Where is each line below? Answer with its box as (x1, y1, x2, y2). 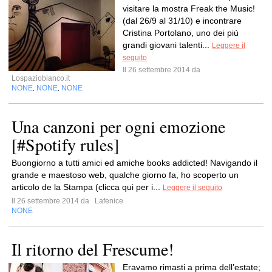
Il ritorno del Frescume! (12, 237, 174, 260)
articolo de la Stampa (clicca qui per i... (12, 182, 163, 192)
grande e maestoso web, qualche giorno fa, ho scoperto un (12, 170, 239, 180)
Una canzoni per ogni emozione (12, 115, 225, 138)
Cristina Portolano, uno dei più (123, 28, 239, 38)
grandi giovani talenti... (123, 40, 212, 50)
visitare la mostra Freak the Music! (123, 4, 255, 13)
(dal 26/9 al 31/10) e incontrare (123, 16, 242, 25)
